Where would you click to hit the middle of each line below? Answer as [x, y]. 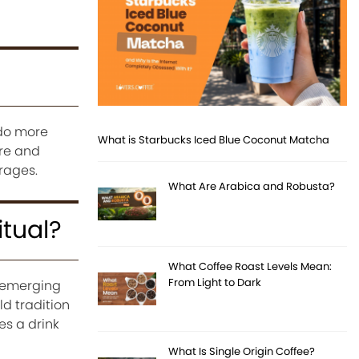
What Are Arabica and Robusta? [252, 187]
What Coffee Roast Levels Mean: [250, 267]
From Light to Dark [215, 283]
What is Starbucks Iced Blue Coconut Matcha [214, 140]
